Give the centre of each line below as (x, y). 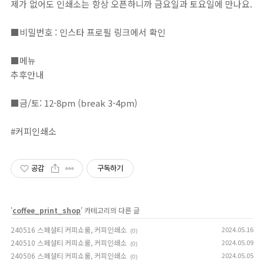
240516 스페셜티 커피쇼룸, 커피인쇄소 (69, 230)
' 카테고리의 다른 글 (110, 210)
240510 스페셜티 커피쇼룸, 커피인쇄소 (69, 242)
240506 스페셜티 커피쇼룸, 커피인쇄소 (69, 255)
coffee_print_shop (47, 210)
